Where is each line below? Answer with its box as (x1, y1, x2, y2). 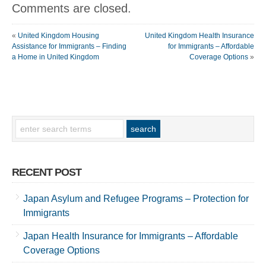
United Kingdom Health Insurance (145, 31, 254, 40)
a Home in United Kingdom (12, 53, 99, 61)
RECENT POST (12, 166, 81, 178)
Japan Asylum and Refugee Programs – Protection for (23, 194, 249, 204)
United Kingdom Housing (18, 31, 99, 40)
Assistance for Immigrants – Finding (12, 42, 126, 50)
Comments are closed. (12, 2, 131, 15)
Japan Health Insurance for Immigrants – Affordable (23, 231, 238, 241)
